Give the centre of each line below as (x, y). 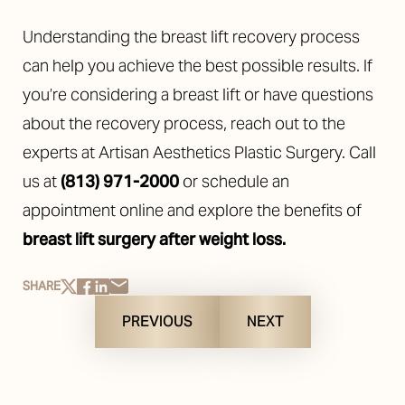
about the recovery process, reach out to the (184, 124)
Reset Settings (94, 385)
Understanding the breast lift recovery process (191, 37)
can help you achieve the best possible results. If (198, 66)
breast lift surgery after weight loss (152, 240)
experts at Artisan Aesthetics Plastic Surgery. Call (199, 153)
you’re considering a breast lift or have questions (198, 95)
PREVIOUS (157, 322)
